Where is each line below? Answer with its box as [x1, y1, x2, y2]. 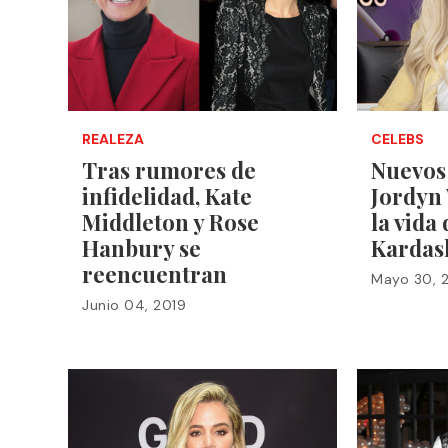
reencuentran [82, 258, 227, 289]
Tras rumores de [82, 154, 256, 185]
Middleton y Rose [82, 206, 259, 237]
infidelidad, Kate [82, 180, 252, 211]
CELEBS [371, 129, 425, 148]
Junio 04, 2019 [82, 295, 186, 314]
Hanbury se [82, 232, 201, 263]
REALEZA [82, 129, 144, 148]
